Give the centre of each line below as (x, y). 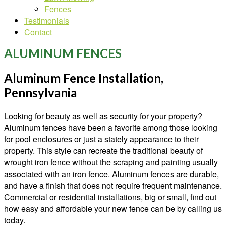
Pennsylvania (40, 92)
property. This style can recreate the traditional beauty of (103, 150)
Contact (38, 32)
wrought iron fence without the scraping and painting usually (111, 162)
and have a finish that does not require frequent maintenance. (113, 185)
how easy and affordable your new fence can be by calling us (113, 208)
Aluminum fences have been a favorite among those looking (111, 127)
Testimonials (47, 20)
